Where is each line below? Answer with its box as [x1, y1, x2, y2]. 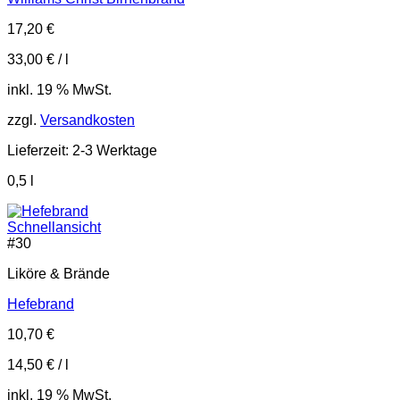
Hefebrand [7, 296, 74, 312]
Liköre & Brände [7, 266, 110, 282]
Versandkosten [40, 112, 135, 129]
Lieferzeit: [7, 143, 72, 159]
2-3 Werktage [72, 143, 157, 159]
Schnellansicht [7, 220, 101, 236]
